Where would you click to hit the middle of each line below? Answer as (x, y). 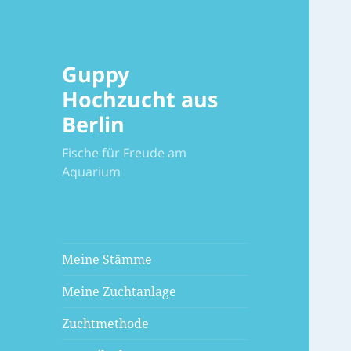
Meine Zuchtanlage (119, 292)
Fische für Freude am (125, 153)
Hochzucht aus (140, 100)
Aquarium (92, 172)
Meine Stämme (107, 260)
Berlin (94, 125)
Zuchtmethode (106, 324)
